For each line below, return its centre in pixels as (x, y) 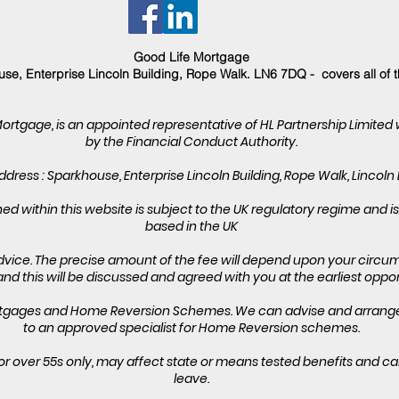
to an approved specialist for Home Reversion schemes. (191, 328)
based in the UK (191, 226)
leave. (191, 379)
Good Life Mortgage (191, 57)
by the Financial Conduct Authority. (191, 142)
